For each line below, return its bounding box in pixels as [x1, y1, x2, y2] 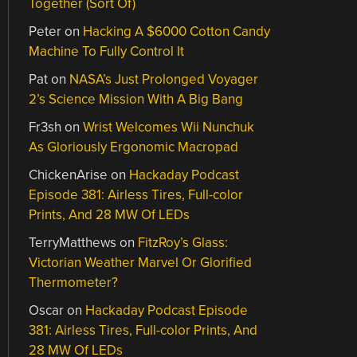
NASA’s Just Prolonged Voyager [69, 70, 259, 88]
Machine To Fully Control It [29, 42, 185, 60]
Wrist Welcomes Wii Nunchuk [83, 118, 255, 135]
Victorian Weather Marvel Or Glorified [29, 253, 253, 271]
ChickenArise [29, 166, 108, 183]
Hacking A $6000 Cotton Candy [83, 22, 271, 40]
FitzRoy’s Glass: [138, 233, 229, 251]
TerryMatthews [29, 233, 117, 251]
